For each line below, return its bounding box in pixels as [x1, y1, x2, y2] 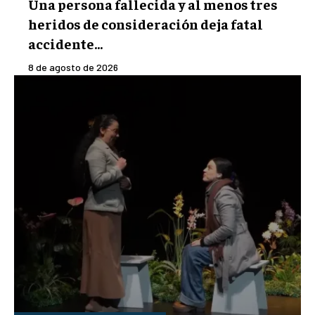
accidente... [28, 34, 103, 53]
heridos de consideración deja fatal [28, 15, 263, 33]
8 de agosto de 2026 [28, 61, 118, 74]
